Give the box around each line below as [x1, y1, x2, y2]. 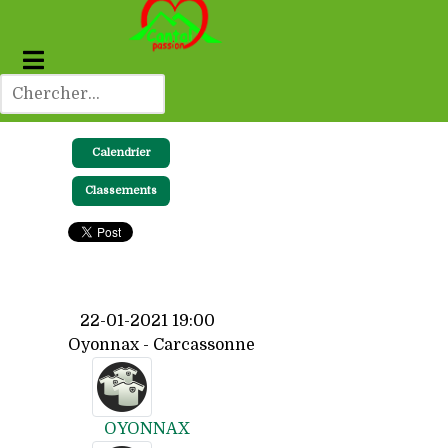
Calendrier [91, 146, 151, 160]
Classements [85, 184, 157, 198]
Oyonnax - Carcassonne [68, 336, 255, 355]
